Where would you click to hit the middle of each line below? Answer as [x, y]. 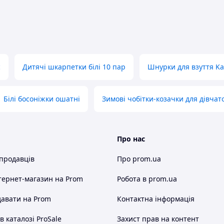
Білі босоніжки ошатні [42, 99]
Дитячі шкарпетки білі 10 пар [74, 67]
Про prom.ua [139, 159]
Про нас [131, 139]
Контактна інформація [156, 199]
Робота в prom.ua [147, 179]
